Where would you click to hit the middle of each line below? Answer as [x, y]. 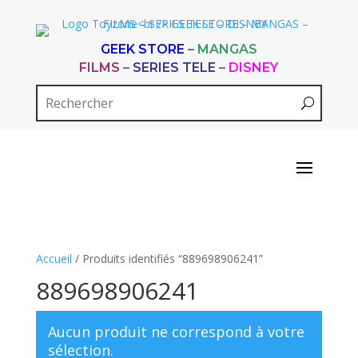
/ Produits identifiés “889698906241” [167, 259]
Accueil [54, 259]
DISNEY [254, 68]
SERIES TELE [175, 68]
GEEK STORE [142, 49]
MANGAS [227, 49]
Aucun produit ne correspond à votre [176, 332]
